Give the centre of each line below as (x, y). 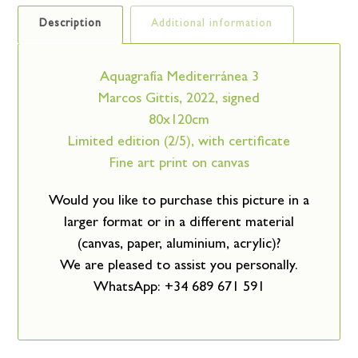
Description (70, 24)
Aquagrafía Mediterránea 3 (179, 79)
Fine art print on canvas (179, 165)
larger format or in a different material (179, 224)
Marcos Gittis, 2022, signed (179, 100)
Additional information (212, 24)
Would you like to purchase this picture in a (179, 203)
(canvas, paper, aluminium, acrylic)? (179, 246)
